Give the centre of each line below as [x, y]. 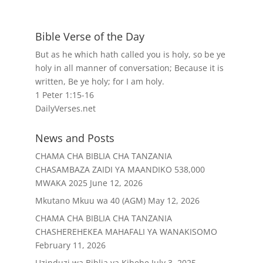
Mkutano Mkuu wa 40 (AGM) [90, 200]
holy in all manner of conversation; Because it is [129, 68]
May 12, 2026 [173, 200]
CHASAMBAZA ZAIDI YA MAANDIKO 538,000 [120, 169]
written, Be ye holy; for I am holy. [100, 81]
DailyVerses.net [65, 108]
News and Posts [75, 138]
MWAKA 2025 [61, 183]
